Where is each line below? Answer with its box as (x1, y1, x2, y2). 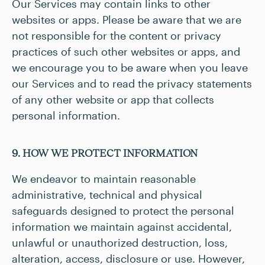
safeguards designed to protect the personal (12, 204, 234, 217)
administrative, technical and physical (12, 188, 202, 201)
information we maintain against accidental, (12, 220, 232, 233)
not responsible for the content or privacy (12, 29, 221, 42)
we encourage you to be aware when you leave (12, 61, 248, 74)
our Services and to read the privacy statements (12, 77, 252, 90)
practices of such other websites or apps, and (12, 45, 240, 58)
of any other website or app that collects (12, 93, 214, 106)
